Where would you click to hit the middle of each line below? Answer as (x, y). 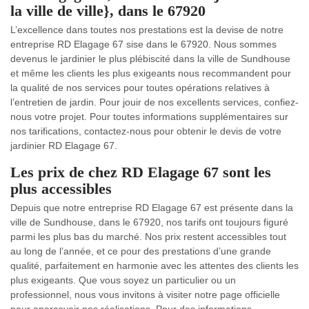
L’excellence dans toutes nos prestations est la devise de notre (147, 30)
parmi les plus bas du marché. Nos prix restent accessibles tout (148, 237)
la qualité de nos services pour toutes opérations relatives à (140, 88)
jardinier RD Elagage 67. (64, 146)
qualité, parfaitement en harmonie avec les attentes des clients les (154, 266)
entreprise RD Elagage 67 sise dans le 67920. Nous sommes (143, 44)
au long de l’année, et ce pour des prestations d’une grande (141, 251)
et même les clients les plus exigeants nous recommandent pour (151, 73)
